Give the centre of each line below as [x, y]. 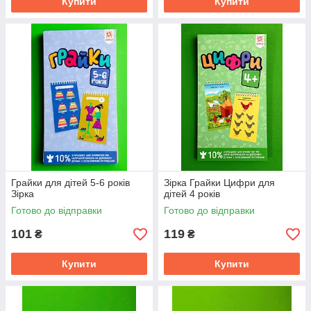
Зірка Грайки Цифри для [219, 183]
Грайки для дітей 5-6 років [70, 183]
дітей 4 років [192, 194]
